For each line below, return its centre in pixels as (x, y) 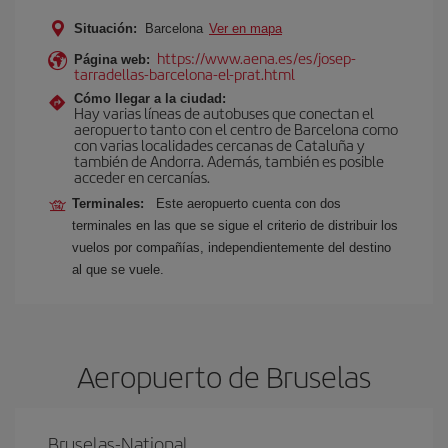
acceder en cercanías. (142, 176)
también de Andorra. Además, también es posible (229, 160)
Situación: (105, 28)
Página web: (112, 59)
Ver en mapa (245, 28)
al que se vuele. (118, 269)
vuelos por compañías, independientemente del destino (231, 247)
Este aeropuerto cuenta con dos (248, 203)
